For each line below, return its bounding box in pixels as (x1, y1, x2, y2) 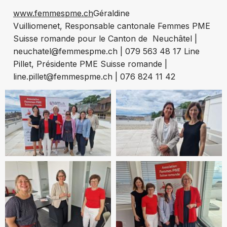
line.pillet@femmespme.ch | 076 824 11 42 (13, 71, 175, 82)
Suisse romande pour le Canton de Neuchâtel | (13, 33, 197, 44)
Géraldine (93, 8, 130, 18)
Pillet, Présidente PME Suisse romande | (13, 58, 167, 69)
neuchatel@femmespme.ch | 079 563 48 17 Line (13, 46, 200, 56)
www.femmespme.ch (13, 8, 93, 18)
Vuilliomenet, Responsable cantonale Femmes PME (13, 20, 210, 31)
